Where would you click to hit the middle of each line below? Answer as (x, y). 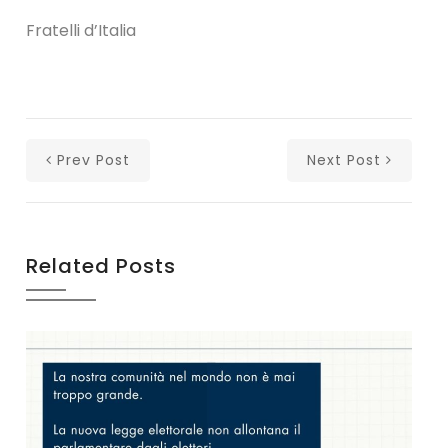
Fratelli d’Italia (81, 31)
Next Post (343, 160)
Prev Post (94, 160)
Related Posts (101, 266)
